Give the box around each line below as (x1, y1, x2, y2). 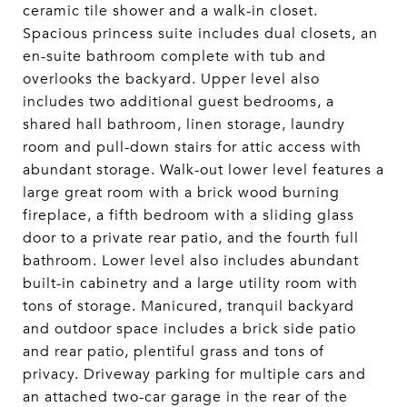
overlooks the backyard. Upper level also (23, 69, 320, 89)
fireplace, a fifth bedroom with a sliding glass (23, 205, 354, 225)
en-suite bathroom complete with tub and (23, 46, 326, 66)
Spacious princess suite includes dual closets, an (23, 24, 378, 44)
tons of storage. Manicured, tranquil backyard (23, 296, 354, 316)
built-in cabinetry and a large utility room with (23, 273, 358, 293)
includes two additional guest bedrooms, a (23, 92, 334, 112)
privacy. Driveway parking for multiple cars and (23, 364, 366, 384)
